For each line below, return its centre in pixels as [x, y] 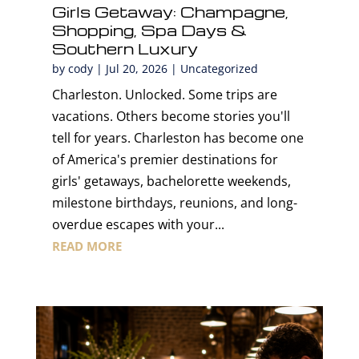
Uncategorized [219, 68]
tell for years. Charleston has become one [177, 137]
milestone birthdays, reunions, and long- [174, 202]
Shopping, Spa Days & [149, 30]
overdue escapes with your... [138, 224]
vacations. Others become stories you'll [171, 116]
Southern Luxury [125, 48]
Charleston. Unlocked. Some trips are [164, 94]
